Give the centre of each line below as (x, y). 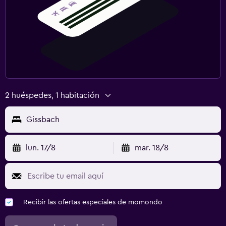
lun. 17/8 (41, 148)
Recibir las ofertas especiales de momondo (93, 202)
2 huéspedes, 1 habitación (52, 95)
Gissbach (43, 119)
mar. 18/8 (151, 148)
